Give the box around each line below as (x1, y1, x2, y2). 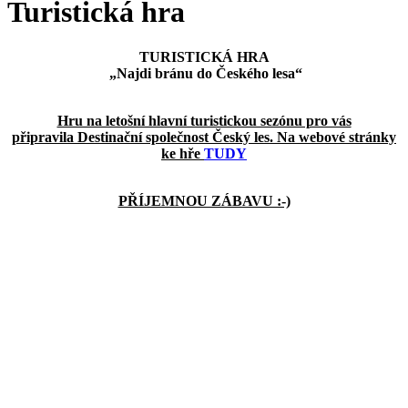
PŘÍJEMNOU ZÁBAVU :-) (117, 192, 291, 209)
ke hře (161, 145, 204, 161)
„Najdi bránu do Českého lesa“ (106, 65, 302, 81)
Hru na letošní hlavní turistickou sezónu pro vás (56, 112, 352, 128)
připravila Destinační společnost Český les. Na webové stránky (12, 128, 396, 145)
